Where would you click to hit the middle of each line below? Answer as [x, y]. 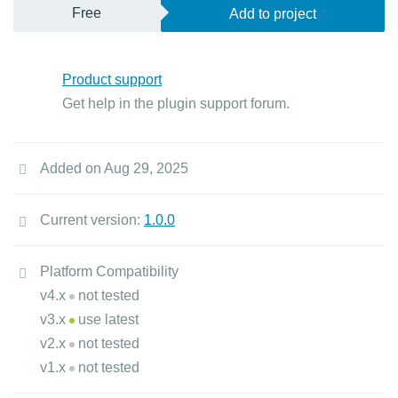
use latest [107, 319]
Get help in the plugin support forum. [176, 103]
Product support [112, 80]
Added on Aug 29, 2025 [114, 168]
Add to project [272, 14]
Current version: [92, 220]
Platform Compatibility [109, 271]
